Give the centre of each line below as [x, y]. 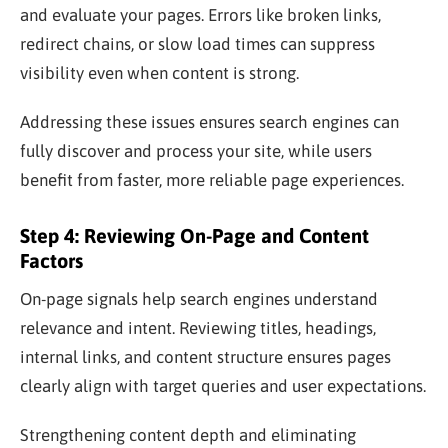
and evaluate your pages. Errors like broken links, [200, 14]
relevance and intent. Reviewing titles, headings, [198, 327]
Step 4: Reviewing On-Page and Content [194, 235]
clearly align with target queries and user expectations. [223, 385]
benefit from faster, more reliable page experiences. [212, 179]
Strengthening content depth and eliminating [188, 434]
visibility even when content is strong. [159, 72]
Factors [51, 260]
